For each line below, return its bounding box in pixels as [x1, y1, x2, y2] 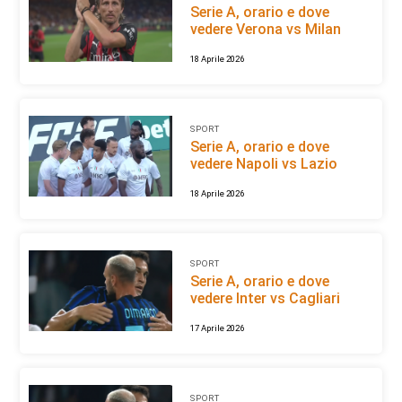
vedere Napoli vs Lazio [189, 155, 337, 173]
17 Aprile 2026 [189, 323, 244, 334]
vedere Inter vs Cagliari [189, 290, 340, 308]
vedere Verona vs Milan [189, 21, 341, 39]
